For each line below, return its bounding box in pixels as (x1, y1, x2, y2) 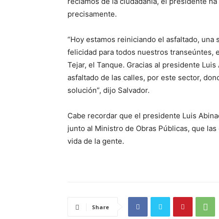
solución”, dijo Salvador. (67, 86, 150, 95)
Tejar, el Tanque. (67, 60, 127, 70)
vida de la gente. (67, 136, 124, 146)
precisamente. (67, 9, 117, 19)
